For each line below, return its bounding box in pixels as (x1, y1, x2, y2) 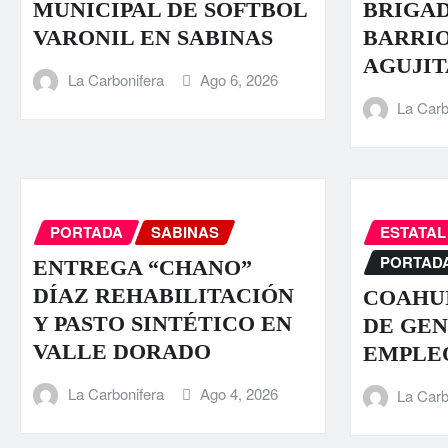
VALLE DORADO (33, 339, 211, 365)
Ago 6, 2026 (200, 69, 279, 91)
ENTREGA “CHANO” (33, 255, 252, 281)
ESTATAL (379, 220, 446, 243)
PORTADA (50, 220, 123, 243)
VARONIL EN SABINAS (33, 25, 273, 51)
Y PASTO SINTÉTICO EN (33, 311, 292, 337)
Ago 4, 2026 (200, 383, 279, 405)
